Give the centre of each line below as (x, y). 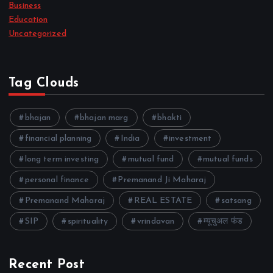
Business (25, 6)
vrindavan (156, 221)
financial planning (58, 138)
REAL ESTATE (163, 200)
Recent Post (47, 264)
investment (190, 138)
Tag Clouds (44, 83)
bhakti (170, 118)
